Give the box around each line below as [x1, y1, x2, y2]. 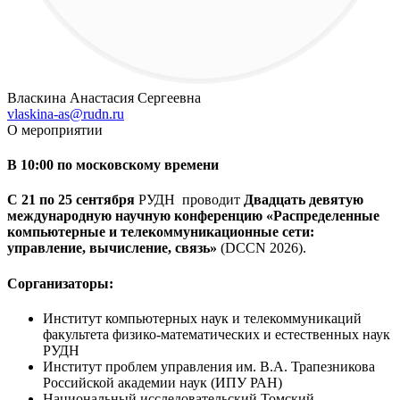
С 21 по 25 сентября [7, 192, 135, 208]
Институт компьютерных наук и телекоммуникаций [43, 310, 362, 326]
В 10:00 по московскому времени [7, 157, 219, 173]
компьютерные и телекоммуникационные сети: [7, 224, 314, 240]
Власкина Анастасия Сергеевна [7, 89, 201, 105]
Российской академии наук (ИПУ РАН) [43, 374, 282, 390]
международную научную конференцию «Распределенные [7, 208, 379, 224]
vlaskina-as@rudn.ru [7, 105, 124, 121]
